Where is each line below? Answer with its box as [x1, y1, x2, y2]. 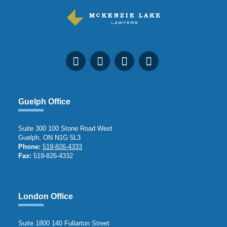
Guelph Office [18, 97, 70, 106]
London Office [18, 192, 73, 201]
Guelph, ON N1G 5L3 [18, 134, 81, 141]
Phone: [18, 143, 41, 150]
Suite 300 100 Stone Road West [18, 125, 112, 132]
